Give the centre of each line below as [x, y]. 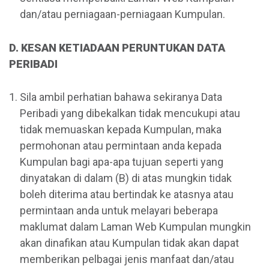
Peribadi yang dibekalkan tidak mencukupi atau [130, 113]
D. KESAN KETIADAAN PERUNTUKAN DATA [117, 47]
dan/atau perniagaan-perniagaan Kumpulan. [122, 14]
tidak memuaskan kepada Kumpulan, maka [121, 129]
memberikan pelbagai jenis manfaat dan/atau [127, 259]
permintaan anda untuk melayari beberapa [119, 210]
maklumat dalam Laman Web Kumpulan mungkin [135, 226]
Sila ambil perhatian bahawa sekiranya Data [121, 97]
